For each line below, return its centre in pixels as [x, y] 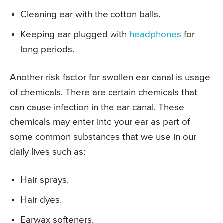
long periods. [47, 49]
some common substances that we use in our [103, 137]
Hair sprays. [45, 180]
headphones [155, 34]
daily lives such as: [48, 152]
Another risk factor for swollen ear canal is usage [110, 77]
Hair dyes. [41, 200]
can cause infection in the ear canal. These [97, 107]
